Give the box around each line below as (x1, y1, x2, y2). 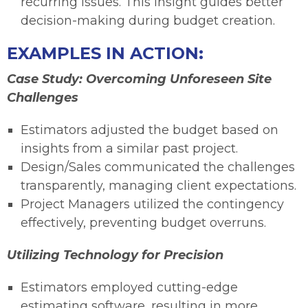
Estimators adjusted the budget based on (21, 122, 278, 138)
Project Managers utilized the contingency (21, 197, 284, 212)
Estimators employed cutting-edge (21, 280, 238, 296)
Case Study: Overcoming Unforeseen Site (7, 71, 272, 87)
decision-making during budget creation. (21, 13, 275, 29)
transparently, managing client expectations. (21, 178, 296, 194)
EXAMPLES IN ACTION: (7, 43, 203, 64)
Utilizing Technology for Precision (7, 247, 223, 263)
